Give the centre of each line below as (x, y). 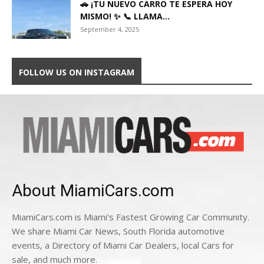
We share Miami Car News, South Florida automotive (118, 231)
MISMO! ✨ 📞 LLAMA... (125, 16)
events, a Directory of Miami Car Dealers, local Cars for (123, 245)
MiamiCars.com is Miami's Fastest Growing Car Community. (131, 217)
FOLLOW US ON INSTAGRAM (77, 72)
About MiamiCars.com (93, 191)
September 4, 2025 (110, 29)
